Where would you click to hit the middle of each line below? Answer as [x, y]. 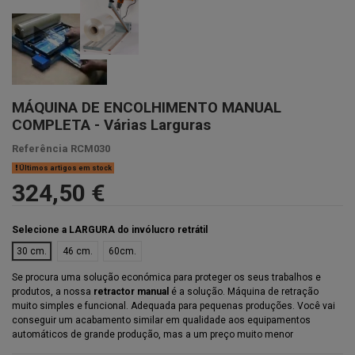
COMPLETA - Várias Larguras [111, 125]
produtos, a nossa [52, 292]
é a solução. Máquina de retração [244, 292]
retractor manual [130, 292]
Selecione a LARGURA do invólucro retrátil [110, 230]
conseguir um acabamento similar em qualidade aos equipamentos [161, 321]
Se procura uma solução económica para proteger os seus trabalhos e [166, 278]
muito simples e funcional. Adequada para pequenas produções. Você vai [174, 306]
